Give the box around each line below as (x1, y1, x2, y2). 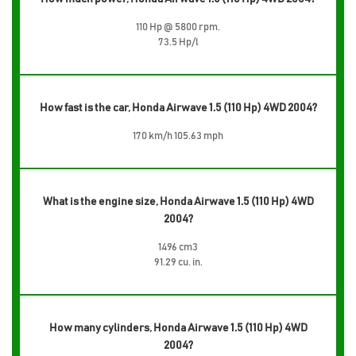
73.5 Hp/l (157, 37, 199, 48)
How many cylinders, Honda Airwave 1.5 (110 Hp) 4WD (48, 322, 308, 334)
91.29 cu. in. (153, 257, 203, 268)
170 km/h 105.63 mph (133, 130, 223, 141)
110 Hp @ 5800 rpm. (136, 21, 220, 33)
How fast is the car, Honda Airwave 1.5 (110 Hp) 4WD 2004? (39, 102, 317, 114)
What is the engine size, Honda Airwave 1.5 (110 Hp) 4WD (42, 195, 314, 207)
